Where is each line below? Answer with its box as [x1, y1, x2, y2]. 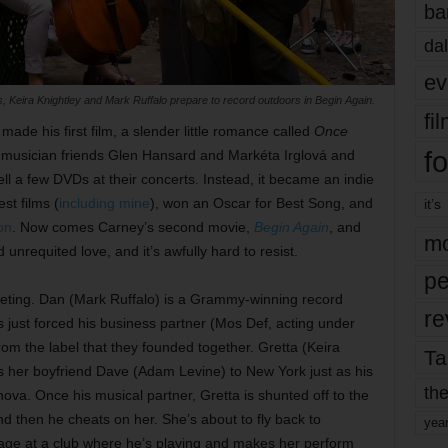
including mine [58, 194, 150, 211]
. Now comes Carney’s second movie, [11, 218, 254, 235]
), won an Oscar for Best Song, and [149, 194, 373, 211]
